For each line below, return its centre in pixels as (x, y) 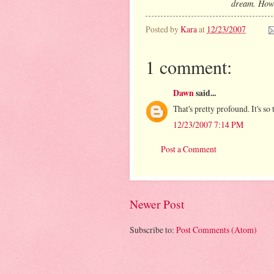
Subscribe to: (153, 230)
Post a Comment (189, 149)
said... (205, 93)
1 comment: (189, 66)
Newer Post (157, 204)
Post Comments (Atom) (217, 230)
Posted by (163, 29)
